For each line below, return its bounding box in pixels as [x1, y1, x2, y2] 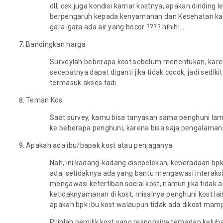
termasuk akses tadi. [50, 79, 118, 87]
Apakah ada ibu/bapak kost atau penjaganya [26, 141, 173, 149]
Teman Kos [26, 96, 63, 104]
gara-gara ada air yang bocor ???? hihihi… [50, 23, 185, 31]
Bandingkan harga [26, 40, 86, 48]
